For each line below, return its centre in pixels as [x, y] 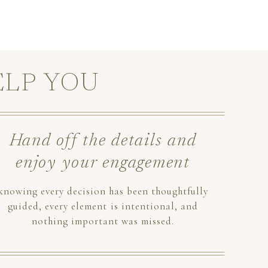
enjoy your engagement [103, 164]
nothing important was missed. [103, 221]
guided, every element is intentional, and [103, 206]
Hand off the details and [103, 141]
